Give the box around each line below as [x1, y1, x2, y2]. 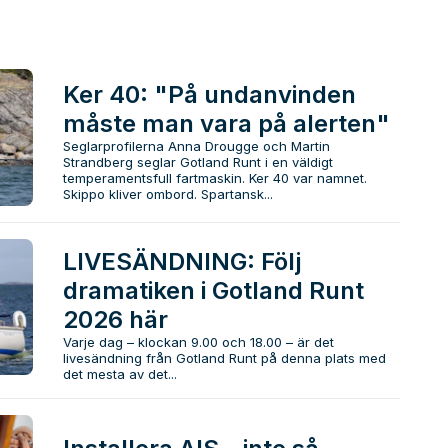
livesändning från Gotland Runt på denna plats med [62, 349, 386, 366]
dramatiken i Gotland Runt [62, 275, 364, 305]
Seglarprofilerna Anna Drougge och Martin [62, 138, 330, 155]
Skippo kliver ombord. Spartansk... [62, 186, 273, 203]
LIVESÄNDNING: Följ [62, 246, 301, 276]
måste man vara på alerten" [62, 109, 390, 139]
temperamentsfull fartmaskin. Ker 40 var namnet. [62, 170, 367, 187]
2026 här [62, 304, 168, 334]
